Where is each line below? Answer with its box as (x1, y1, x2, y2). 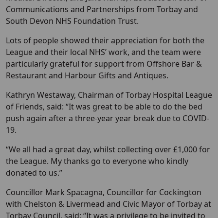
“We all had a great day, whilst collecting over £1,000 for (6, 144, 210, 155)
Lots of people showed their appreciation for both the (6, 35, 204, 46)
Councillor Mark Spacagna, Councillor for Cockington (6, 187, 201, 198)
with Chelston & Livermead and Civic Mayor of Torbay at (6, 199, 211, 210)
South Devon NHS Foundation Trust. (6, 16, 139, 27)
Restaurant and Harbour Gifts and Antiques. (6, 70, 168, 81)
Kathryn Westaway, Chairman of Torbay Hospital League (6, 90, 212, 101)
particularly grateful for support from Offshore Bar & (6, 58, 202, 70)
